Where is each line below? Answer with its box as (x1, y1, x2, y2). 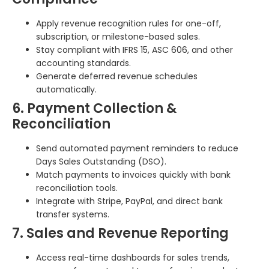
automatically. (36, 83, 97, 95)
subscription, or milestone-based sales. (36, 30, 200, 43)
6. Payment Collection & (12, 98, 177, 118)
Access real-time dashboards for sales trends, (36, 251, 229, 264)
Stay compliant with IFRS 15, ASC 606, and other (36, 43, 233, 56)
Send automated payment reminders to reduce (36, 142, 238, 154)
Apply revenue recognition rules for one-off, (36, 17, 221, 29)
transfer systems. (36, 208, 109, 220)
